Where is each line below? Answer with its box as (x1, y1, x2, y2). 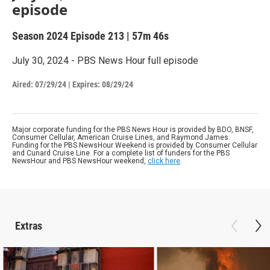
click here (148, 156, 180, 165)
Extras (15, 219, 42, 232)
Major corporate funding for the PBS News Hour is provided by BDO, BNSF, (12, 125, 254, 134)
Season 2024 (12, 29, 71, 42)
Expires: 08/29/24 (72, 79, 133, 89)
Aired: (12, 79, 33, 89)
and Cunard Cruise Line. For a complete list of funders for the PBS (12, 148, 230, 157)
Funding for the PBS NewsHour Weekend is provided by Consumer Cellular (12, 140, 257, 149)
